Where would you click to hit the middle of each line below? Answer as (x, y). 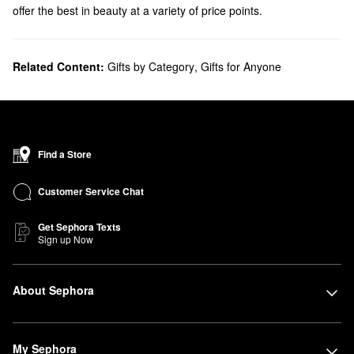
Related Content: (58, 66)
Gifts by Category (151, 66)
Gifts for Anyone (241, 66)
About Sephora (53, 290)
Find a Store (65, 154)
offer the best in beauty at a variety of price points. (137, 10)
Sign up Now (66, 239)
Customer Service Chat (91, 192)
